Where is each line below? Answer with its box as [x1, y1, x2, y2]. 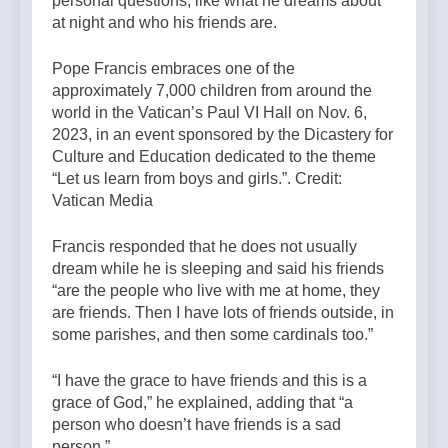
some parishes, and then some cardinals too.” [52, 326, 373, 344]
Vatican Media [52, 192, 153, 210]
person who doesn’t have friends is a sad [52, 416, 341, 434]
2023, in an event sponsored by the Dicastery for [52, 126, 393, 144]
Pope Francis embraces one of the [52, 60, 295, 78]
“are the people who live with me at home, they [52, 282, 380, 300]
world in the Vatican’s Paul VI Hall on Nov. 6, [52, 104, 367, 122]
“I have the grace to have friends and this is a [52, 372, 367, 390]
